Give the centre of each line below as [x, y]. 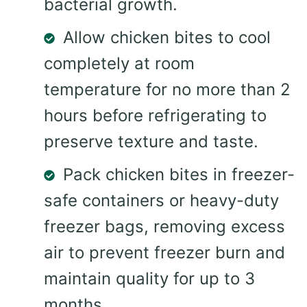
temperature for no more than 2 [167, 89]
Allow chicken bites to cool [167, 37]
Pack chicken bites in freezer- [179, 174]
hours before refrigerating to [155, 115]
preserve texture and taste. [151, 141]
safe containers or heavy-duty [161, 200]
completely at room [119, 63]
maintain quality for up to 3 [149, 278]
